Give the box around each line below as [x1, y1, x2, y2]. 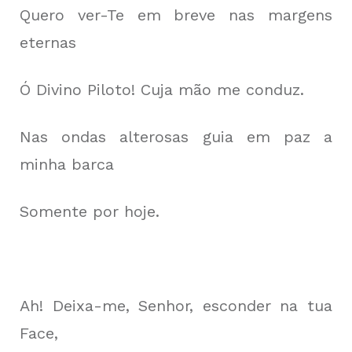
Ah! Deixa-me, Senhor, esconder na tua [20, 296, 332, 315]
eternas [20, 33, 76, 52]
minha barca [20, 155, 114, 174]
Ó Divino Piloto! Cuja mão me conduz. [20, 80, 304, 99]
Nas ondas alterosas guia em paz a [20, 127, 332, 146]
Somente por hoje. [20, 202, 159, 221]
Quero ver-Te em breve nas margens [20, 5, 332, 24]
